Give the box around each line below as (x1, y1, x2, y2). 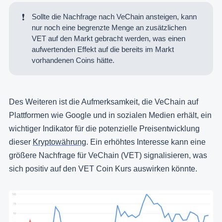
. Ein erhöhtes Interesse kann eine (86, 137, 206, 146)
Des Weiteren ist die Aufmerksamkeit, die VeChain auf (9, 97, 198, 106)
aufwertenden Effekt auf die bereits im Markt (32, 45, 174, 54)
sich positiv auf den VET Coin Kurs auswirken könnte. (9, 164, 197, 173)
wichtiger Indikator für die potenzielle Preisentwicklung (9, 124, 200, 133)
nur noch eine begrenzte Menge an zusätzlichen (32, 23, 187, 32)
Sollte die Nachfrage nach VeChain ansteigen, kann (32, 12, 197, 21)
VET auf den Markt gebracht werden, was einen (32, 34, 186, 43)
